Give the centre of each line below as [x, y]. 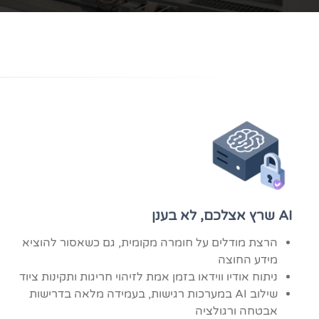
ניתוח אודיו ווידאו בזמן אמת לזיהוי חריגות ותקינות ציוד [148, 277]
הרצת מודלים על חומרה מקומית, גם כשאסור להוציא [150, 243]
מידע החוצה [247, 260]
